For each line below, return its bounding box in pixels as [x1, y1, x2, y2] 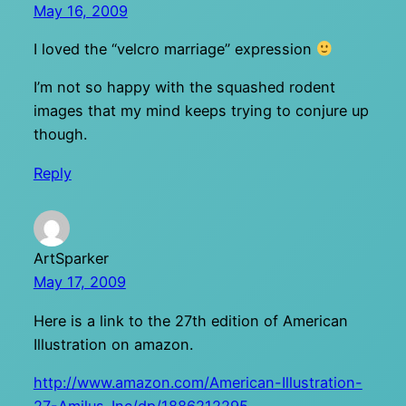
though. [33, 125, 87, 144]
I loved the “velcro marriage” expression [33, 40, 316, 59]
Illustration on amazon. [33, 334, 193, 353]
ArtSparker [33, 249, 109, 268]
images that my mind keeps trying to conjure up [33, 101, 369, 121]
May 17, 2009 [33, 273, 126, 292]
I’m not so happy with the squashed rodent [33, 78, 335, 97]
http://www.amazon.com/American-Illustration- [33, 373, 362, 391]
